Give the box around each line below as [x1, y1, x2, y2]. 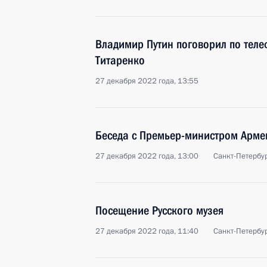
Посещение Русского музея [95, 203, 223, 218]
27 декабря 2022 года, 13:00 [95, 151, 198, 162]
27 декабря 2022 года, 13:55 [95, 76, 198, 86]
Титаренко [95, 53, 145, 67]
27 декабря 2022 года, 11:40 [95, 226, 198, 237]
